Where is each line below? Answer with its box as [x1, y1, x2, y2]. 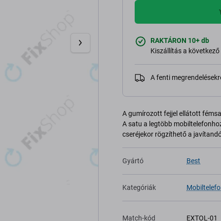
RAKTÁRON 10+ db [150, 37, 209, 44]
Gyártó [122, 157, 144, 165]
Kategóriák [122, 184, 156, 191]
